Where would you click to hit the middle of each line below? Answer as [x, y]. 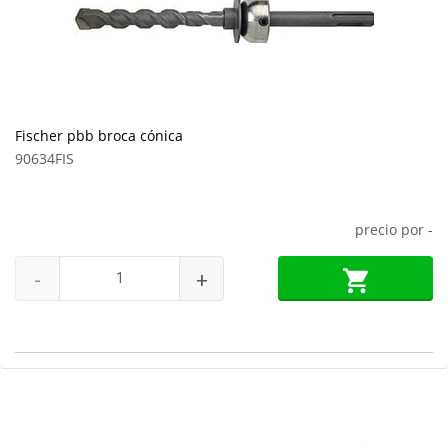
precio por [391, 229]
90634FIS [44, 158]
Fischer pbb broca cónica [99, 135]
